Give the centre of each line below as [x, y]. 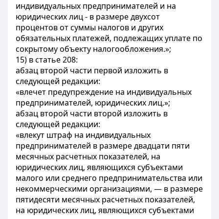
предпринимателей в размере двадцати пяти [103, 146]
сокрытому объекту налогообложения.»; [93, 49]
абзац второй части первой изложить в [92, 70]
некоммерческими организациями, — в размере [109, 189]
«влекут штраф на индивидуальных [83, 135]
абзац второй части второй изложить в [92, 113]
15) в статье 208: [47, 60]
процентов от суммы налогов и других [89, 27]
